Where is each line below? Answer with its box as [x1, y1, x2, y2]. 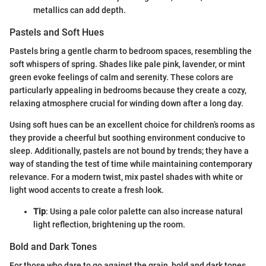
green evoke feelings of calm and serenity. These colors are [9, 72, 233, 82]
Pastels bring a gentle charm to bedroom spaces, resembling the [9, 46, 252, 56]
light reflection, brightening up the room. [33, 219, 185, 229]
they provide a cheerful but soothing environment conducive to [9, 132, 245, 142]
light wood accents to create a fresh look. [9, 185, 164, 195]
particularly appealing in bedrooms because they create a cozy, [9, 85, 246, 95]
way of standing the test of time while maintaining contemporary [9, 159, 252, 169]
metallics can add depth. [33, 5, 126, 15]
